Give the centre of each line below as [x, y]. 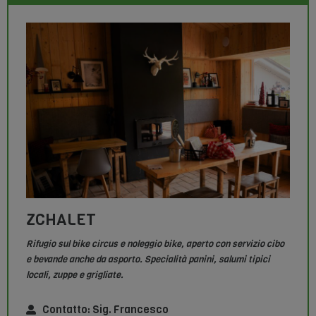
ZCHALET [61, 220]
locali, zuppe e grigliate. [75, 275]
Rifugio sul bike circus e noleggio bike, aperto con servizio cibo [155, 244]
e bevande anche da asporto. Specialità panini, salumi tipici [148, 260]
